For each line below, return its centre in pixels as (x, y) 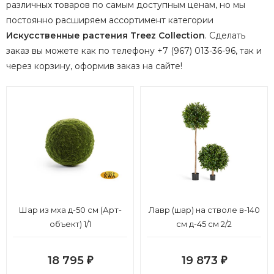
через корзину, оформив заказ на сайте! (94, 66)
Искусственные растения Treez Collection (106, 36)
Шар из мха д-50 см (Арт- (70, 210)
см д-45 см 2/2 (204, 224)
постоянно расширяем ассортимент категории (110, 20)
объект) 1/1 (70, 224)
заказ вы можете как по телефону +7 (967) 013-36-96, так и (134, 51)
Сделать (227, 36)
